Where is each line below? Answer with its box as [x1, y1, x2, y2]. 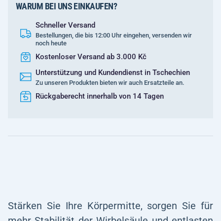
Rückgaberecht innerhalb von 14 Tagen [36, 92, 164, 101]
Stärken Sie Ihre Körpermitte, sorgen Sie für [8, 200, 213, 212]
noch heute [36, 39, 67, 47]
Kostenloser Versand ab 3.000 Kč [36, 52, 147, 61]
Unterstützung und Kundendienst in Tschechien [36, 68, 190, 77]
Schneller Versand [36, 21, 95, 30]
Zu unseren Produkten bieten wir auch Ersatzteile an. [36, 79, 184, 86]
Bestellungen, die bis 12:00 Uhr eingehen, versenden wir [36, 32, 192, 39]
